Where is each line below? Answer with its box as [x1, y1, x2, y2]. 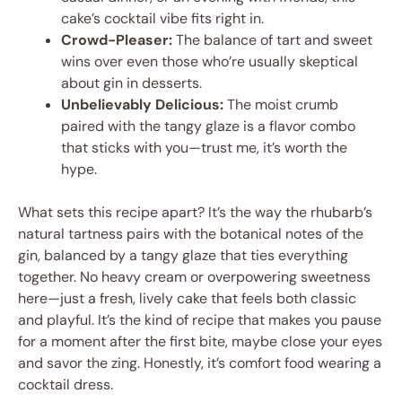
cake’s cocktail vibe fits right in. [61, 9, 264, 28]
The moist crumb [223, 95, 338, 114]
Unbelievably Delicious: [61, 95, 223, 114]
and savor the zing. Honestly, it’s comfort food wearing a [18, 354, 381, 372]
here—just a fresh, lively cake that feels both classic [18, 289, 356, 308]
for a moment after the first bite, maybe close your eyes [18, 332, 382, 351]
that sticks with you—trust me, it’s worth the [61, 138, 347, 157]
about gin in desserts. [61, 74, 202, 92]
